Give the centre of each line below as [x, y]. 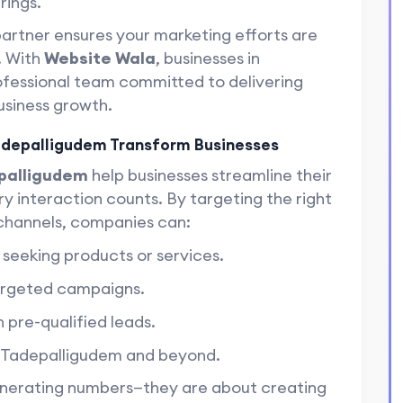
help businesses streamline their [210, 175]
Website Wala [99, 58]
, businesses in [207, 58]
